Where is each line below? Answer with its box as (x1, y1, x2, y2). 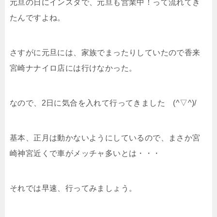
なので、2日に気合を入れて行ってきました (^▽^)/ (10, 99, 197, 108)
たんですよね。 (10, 14, 65, 22)
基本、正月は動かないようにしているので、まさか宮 (10, 134, 201, 142)
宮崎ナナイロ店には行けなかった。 (10, 64, 137, 73)
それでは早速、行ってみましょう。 (10, 184, 137, 193)
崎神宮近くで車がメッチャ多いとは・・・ (10, 149, 161, 158)
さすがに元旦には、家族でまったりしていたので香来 (10, 48, 201, 57)
